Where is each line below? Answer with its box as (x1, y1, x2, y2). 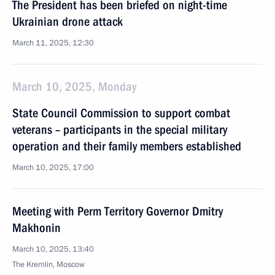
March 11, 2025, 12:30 (12, 37, 94, 48)
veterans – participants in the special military (12, 122, 227, 137)
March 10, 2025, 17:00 (12, 162, 94, 173)
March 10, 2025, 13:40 (12, 244, 94, 255)
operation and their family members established (12, 139, 241, 153)
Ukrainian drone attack (12, 14, 123, 29)
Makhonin (12, 220, 61, 235)
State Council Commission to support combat (12, 106, 230, 120)
